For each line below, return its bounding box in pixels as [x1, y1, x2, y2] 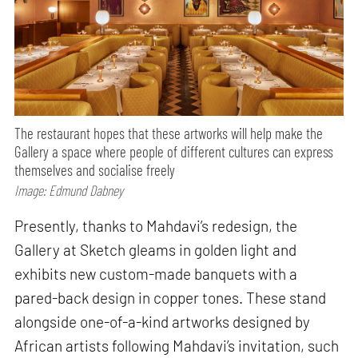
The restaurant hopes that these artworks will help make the [14, 124, 324, 143]
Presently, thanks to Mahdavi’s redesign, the [14, 216, 298, 235]
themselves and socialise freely [14, 161, 176, 180]
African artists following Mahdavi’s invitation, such [14, 336, 340, 355]
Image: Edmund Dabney [14, 181, 124, 200]
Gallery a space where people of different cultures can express [14, 142, 334, 161]
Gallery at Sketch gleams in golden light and [14, 240, 297, 259]
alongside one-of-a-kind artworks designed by [14, 312, 311, 331]
